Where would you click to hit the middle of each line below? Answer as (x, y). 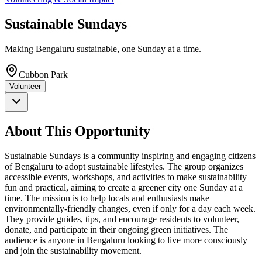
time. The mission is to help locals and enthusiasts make (107, 198)
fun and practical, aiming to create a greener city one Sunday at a (124, 187)
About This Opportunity (77, 131)
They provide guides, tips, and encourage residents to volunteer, (122, 219)
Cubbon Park (43, 74)
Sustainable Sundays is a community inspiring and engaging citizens (130, 156)
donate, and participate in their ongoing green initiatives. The (116, 229)
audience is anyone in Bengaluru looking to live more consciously (126, 240)
